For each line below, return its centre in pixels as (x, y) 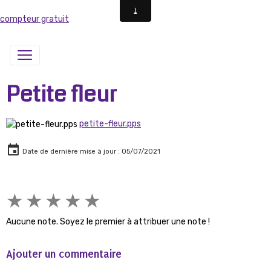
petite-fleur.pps (110, 124)
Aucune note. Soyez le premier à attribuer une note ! (108, 221)
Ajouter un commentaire (64, 254)
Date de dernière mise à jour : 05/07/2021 (90, 151)
